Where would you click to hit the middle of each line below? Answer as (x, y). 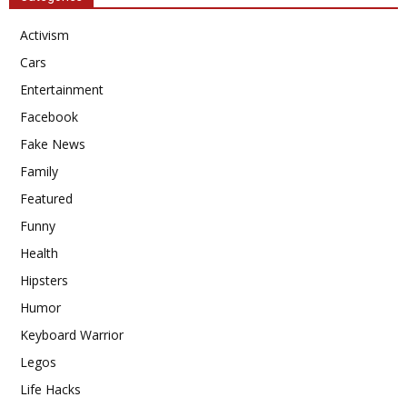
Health (39, 253)
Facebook (49, 117)
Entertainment (62, 89)
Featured (46, 199)
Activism (45, 35)
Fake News (53, 144)
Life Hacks (50, 389)
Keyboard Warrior (72, 335)
